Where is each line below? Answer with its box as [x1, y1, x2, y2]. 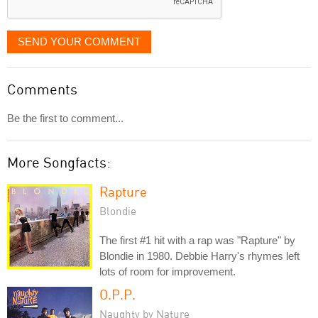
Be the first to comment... [7, 111, 124, 124]
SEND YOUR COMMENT [18, 35, 141, 48]
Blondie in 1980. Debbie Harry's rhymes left [99, 249, 300, 262]
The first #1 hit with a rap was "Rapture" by [99, 234, 295, 246]
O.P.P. [99, 285, 136, 302]
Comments [7, 79, 77, 98]
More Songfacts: [7, 153, 111, 171]
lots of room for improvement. [99, 265, 236, 278]
